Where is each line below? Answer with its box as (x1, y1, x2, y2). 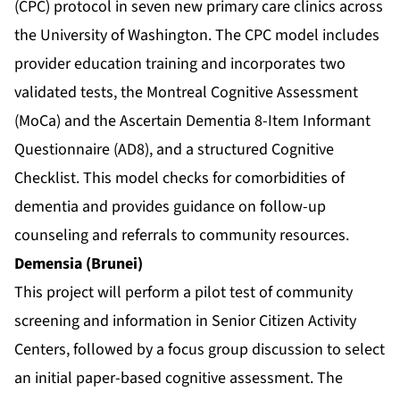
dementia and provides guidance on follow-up (14, 196, 326, 219)
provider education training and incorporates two (14, 53, 346, 76)
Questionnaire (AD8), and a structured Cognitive (14, 138, 334, 162)
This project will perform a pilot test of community (14, 281, 353, 304)
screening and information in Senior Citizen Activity (14, 310, 356, 333)
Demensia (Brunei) (14, 253, 143, 276)
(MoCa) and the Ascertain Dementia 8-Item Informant (14, 110, 371, 133)
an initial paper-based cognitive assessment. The (14, 367, 343, 390)
